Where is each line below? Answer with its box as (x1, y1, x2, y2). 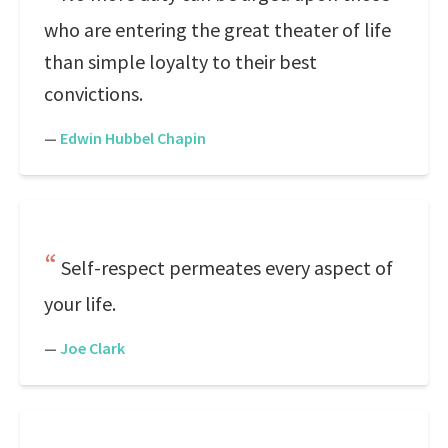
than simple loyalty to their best (44, 49, 317, 74)
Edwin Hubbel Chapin (60, 128, 206, 148)
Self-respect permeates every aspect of (61, 255, 393, 280)
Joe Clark (60, 338, 125, 358)
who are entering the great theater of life (44, 17, 391, 42)
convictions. (44, 81, 143, 106)
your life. (44, 291, 116, 316)
